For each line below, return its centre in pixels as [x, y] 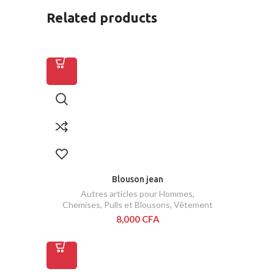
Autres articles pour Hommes [137, 194]
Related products [102, 18]
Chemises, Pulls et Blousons [116, 205]
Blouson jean [138, 180]
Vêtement [193, 205]
